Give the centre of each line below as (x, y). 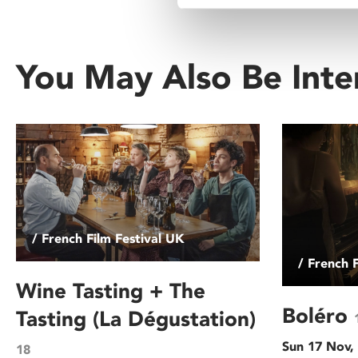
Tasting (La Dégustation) (136, 318)
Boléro (318, 316)
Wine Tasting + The (111, 290)
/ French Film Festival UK (108, 238)
